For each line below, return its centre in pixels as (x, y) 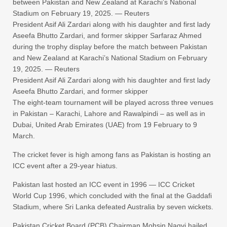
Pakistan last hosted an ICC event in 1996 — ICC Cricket (104, 184)
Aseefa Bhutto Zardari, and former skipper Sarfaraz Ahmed (107, 35)
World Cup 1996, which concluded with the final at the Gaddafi (112, 196)
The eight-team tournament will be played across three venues (113, 102)
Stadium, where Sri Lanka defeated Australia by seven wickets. (113, 207)
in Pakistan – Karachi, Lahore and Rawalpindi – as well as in (109, 113)
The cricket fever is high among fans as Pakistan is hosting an (112, 155)
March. (24, 136)
